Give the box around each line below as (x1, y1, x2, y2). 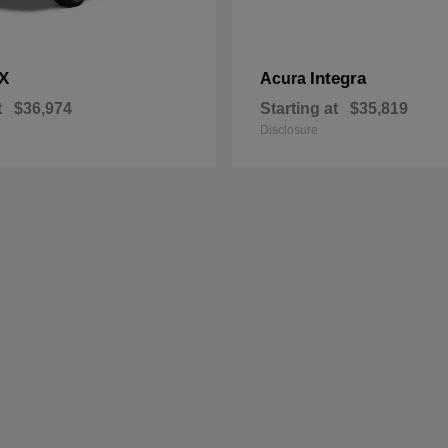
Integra (310, 69, 366, 88)
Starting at (260, 100, 338, 117)
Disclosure (260, 123, 318, 137)
